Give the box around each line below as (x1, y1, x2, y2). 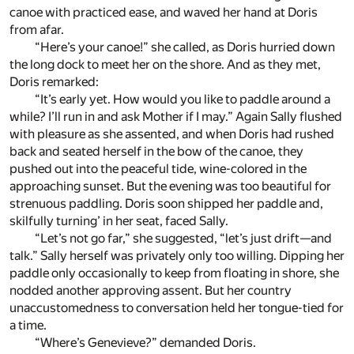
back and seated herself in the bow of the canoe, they (9, 144, 303, 160)
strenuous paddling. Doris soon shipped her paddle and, (9, 196, 323, 212)
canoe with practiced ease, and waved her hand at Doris (9, 5, 318, 21)
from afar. (9, 22, 64, 38)
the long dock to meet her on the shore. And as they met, (9, 57, 321, 73)
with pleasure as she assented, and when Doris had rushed (9, 126, 334, 142)
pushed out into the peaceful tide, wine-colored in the (9, 161, 307, 177)
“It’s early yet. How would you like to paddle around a (35, 92, 330, 107)
